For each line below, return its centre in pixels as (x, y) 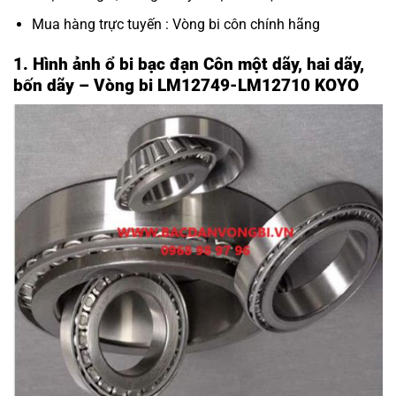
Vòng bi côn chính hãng (246, 25)
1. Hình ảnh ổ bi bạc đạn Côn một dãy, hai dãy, (189, 64)
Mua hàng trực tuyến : (102, 25)
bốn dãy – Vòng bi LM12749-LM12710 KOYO (188, 85)
